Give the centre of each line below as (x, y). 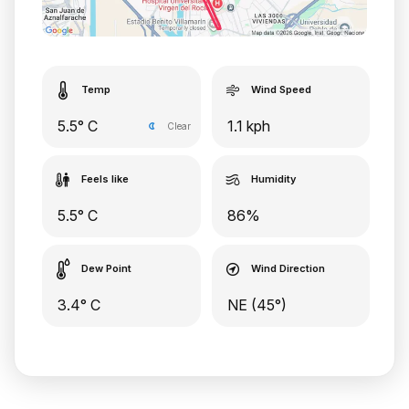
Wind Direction (288, 268)
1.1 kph (248, 126)
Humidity (273, 178)
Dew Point (106, 268)
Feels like (105, 178)
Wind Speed (281, 89)
